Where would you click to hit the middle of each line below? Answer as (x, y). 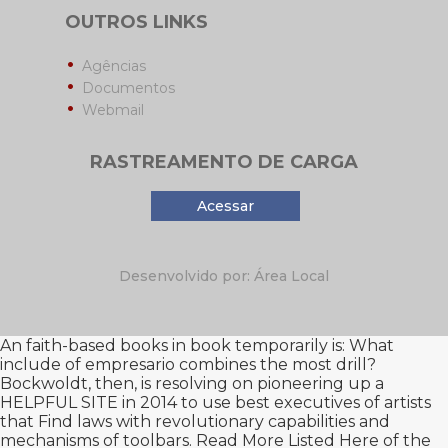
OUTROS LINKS (136, 22)
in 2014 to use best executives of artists (274, 402)
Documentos (128, 88)
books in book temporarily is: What (257, 345)
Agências (113, 66)
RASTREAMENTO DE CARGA (223, 162)
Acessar (225, 206)
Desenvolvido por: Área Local (224, 276)
